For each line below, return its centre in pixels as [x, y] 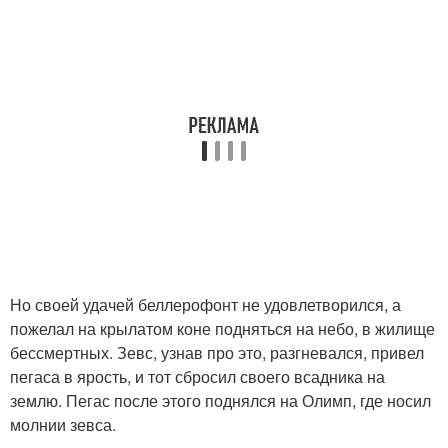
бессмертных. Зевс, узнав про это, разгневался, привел [217, 353]
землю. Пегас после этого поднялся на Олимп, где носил [220, 401]
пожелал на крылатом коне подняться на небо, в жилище [222, 329]
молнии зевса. [63, 425]
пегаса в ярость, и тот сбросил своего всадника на [197, 377]
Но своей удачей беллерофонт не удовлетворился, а [205, 305]
